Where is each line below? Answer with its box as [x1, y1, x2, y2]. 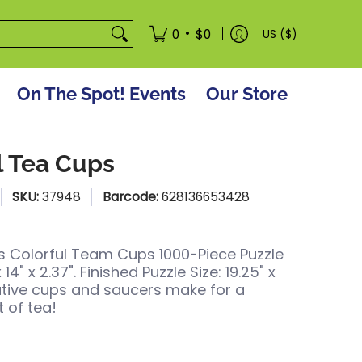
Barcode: [103, 187, 162, 206]
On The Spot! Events [17, 83, 186, 104]
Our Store [206, 83, 288, 104]
